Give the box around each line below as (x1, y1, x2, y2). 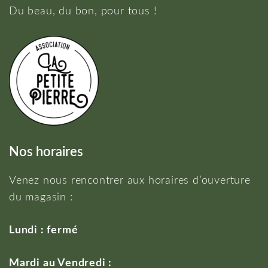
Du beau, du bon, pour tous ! (9, 6, 157, 17)
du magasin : (9, 192, 73, 203)
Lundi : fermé (9, 225, 78, 236)
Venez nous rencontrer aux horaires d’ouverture (9, 175, 251, 186)
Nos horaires (9, 145, 83, 159)
